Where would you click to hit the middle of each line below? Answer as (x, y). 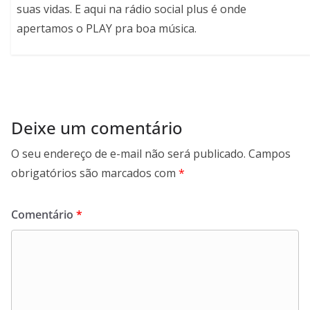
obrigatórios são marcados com (95, 173)
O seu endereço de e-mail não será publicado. (128, 154)
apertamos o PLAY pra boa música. (107, 28)
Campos (270, 154)
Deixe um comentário (97, 128)
